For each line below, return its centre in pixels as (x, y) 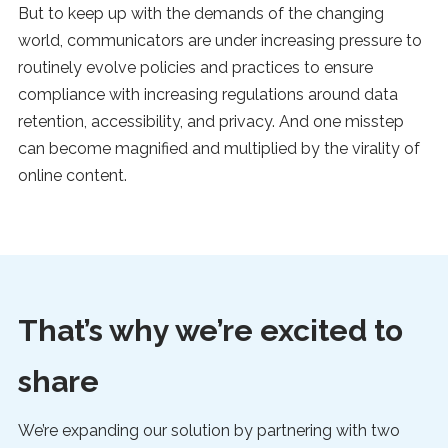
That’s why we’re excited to (210, 331)
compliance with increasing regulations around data (207, 94)
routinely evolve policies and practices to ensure (195, 67)
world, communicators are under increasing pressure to (219, 40)
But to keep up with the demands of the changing (200, 13)
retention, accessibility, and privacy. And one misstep (210, 121)
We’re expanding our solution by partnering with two (208, 431)
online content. (72, 175)
